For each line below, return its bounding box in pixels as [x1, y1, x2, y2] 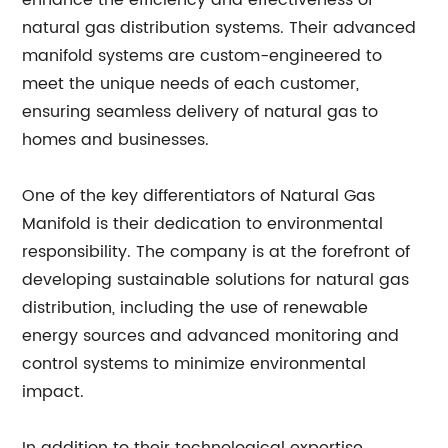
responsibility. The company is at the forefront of [22, 239, 411, 265]
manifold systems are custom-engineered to [22, 43, 383, 69]
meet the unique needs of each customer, [22, 71, 360, 97]
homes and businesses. [22, 127, 210, 153]
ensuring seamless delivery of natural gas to [22, 99, 379, 125]
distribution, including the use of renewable [22, 295, 369, 321]
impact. [22, 379, 85, 405]
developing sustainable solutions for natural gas [22, 267, 410, 293]
